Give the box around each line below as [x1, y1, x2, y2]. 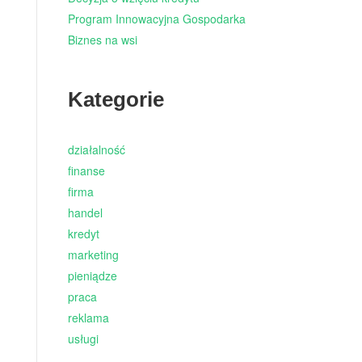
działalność [67, 141, 125, 158]
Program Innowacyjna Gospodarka [67, 11, 246, 27]
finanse [67, 162, 105, 179]
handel [67, 204, 103, 221]
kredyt [67, 225, 99, 242]
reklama [67, 309, 109, 326]
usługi [67, 330, 99, 347]
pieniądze [67, 267, 117, 284]
